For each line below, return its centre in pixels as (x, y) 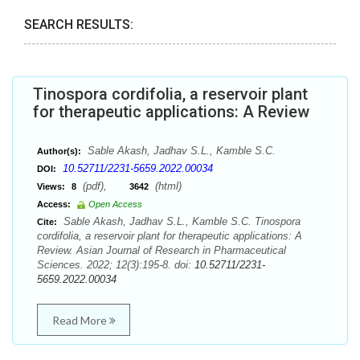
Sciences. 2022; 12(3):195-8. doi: (116, 265)
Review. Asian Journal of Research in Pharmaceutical (162, 250)
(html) (167, 186)
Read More (80, 320)
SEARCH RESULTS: (79, 25)
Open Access (115, 204)
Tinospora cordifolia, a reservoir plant (170, 94)
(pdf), (104, 186)
